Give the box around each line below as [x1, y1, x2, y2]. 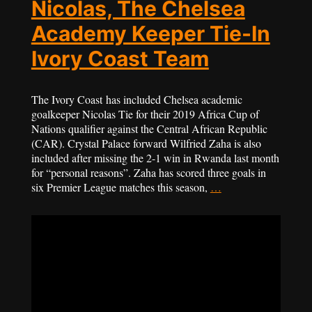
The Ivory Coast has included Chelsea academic [31, 92, 242, 107]
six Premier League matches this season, [31, 180, 210, 195]
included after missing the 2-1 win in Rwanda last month [31, 150, 279, 166]
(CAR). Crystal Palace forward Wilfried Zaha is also [31, 136, 261, 151]
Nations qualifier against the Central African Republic [31, 121, 267, 136]
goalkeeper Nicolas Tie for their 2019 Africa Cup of [31, 107, 259, 122]
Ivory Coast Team [31, 46, 209, 72]
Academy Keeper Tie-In [31, 21, 270, 47]
